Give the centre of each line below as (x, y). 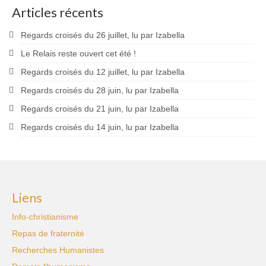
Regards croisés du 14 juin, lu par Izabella (100, 127)
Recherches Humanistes (58, 250)
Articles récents (58, 12)
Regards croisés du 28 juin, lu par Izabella (100, 90)
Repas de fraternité (48, 233)
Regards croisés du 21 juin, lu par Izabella (100, 108)
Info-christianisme (45, 216)
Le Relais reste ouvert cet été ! (78, 53)
